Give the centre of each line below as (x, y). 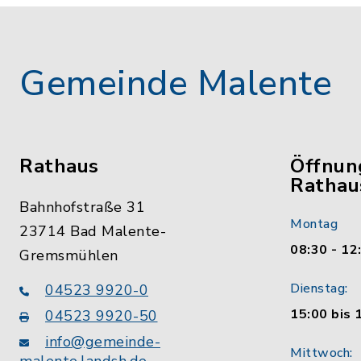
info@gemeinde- (103, 342)
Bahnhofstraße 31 (82, 207)
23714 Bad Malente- (93, 231)
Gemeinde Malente (176, 84)
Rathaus (59, 166)
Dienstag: (319, 288)
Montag (314, 224)
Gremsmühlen (69, 255)
